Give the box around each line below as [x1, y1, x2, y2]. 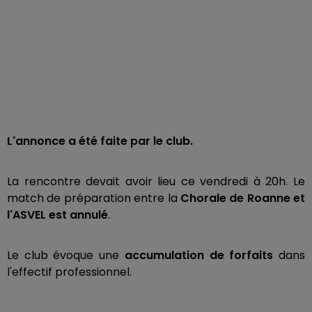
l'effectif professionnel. [7, 264, 132, 281]
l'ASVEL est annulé [7, 207, 108, 224]
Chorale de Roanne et [180, 190, 305, 207]
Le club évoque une [7, 247, 125, 264]
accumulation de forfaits [124, 247, 274, 264]
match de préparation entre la [7, 190, 180, 207]
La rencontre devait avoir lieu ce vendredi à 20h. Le [7, 173, 305, 190]
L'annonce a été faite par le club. [7, 133, 196, 150]
